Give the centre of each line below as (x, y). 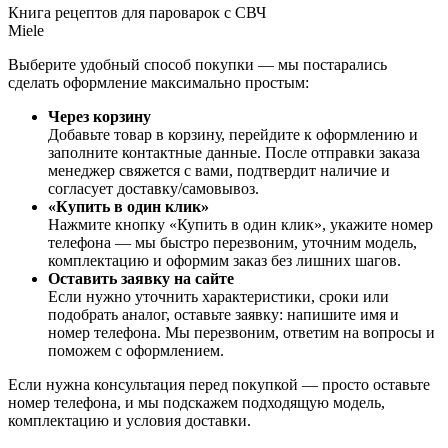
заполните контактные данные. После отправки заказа (234, 152)
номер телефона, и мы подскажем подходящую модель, (196, 402)
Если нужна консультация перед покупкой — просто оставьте (219, 384)
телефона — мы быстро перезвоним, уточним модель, (232, 242)
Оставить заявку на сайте (141, 278)
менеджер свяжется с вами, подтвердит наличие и (219, 170)
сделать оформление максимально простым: (158, 82)
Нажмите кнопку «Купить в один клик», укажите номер (240, 224)
